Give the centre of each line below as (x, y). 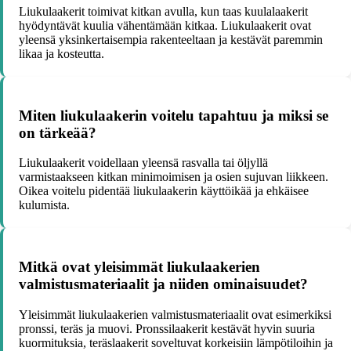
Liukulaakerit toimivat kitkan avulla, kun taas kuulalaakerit (163, 11)
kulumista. (44, 205)
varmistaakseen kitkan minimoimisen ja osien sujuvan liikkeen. (174, 177)
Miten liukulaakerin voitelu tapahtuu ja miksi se (174, 115)
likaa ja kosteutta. (62, 53)
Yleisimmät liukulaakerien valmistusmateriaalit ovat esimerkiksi (175, 314)
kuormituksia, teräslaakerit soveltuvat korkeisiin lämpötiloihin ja (176, 342)
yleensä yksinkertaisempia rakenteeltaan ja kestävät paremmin (171, 39)
